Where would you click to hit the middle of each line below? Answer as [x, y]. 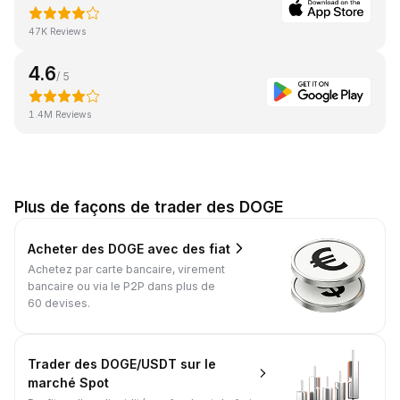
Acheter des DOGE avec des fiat [129, 248]
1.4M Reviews [60, 114]
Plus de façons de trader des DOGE [149, 206]
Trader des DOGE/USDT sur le [122, 363]
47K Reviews [58, 31]
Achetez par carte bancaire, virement [126, 270]
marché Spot [68, 382]
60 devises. [59, 304]
